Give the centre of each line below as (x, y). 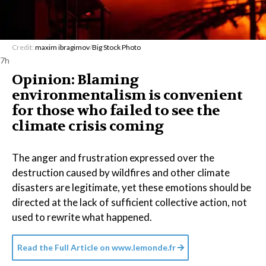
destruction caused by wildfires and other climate (121, 172)
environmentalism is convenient (127, 95)
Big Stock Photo (116, 47)
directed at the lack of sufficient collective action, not (129, 202)
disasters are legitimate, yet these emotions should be (132, 187)
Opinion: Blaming (75, 80)
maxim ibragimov (62, 47)
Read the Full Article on (64, 247)
